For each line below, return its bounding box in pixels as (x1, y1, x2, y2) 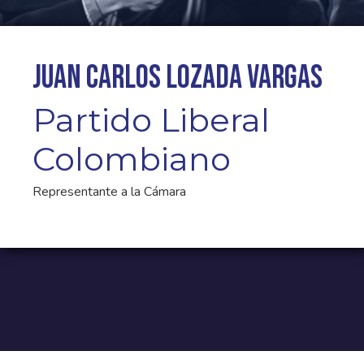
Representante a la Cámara (32, 183, 186, 201)
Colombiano (32, 139, 231, 179)
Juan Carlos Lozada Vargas (32, 58, 323, 97)
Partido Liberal (32, 100, 270, 140)
